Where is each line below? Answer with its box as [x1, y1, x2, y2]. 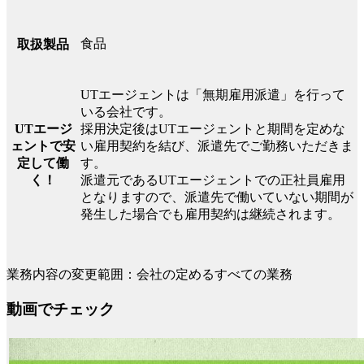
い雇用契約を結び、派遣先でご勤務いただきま [80, 139, 353, 154]
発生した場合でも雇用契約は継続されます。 [80, 207, 340, 222]
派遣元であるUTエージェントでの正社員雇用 [80, 173, 345, 188]
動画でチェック [6, 301, 115, 318]
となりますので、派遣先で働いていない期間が [80, 190, 353, 205]
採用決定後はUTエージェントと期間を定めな [80, 122, 345, 136]
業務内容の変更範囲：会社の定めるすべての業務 [6, 267, 292, 282]
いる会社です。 [80, 105, 171, 119]
